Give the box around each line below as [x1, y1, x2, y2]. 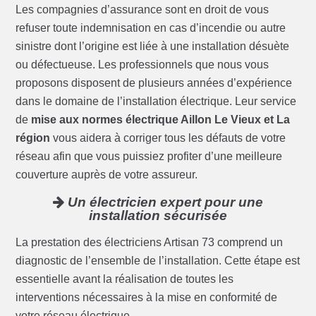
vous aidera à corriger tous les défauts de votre [50, 132, 286, 145]
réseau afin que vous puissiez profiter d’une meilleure [16, 150, 283, 163]
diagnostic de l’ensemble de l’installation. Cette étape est [16, 255, 300, 267]
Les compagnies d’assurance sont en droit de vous [16, 4, 269, 16]
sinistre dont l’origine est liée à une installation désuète [16, 40, 290, 53]
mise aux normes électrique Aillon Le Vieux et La [31, 114, 291, 126]
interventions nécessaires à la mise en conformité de [16, 291, 278, 304]
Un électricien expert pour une [64, 195, 263, 210]
